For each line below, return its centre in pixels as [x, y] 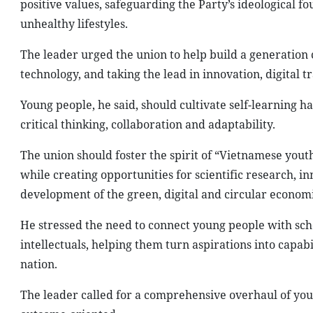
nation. [38, 264]
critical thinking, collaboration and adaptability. [147, 124]
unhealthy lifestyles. [74, 24]
